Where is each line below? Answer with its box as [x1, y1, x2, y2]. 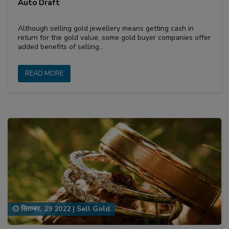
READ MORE [25, 68, 63, 78]
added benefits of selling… [18, 41, 104, 52]
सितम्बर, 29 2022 [19, 204, 71, 214]
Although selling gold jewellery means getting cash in [18, 23, 194, 33]
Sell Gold [77, 204, 110, 214]
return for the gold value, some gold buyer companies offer [18, 32, 211, 42]
